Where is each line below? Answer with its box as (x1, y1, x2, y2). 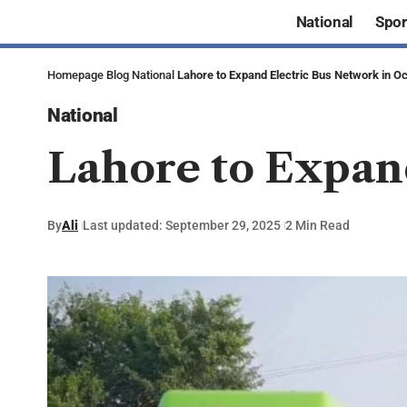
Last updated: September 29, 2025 (83, 217, 281, 233)
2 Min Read (285, 217, 350, 233)
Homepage (47, 68, 104, 83)
